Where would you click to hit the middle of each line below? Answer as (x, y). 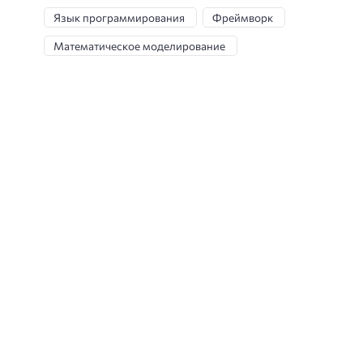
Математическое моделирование (139, 45)
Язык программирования (119, 17)
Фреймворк (243, 17)
